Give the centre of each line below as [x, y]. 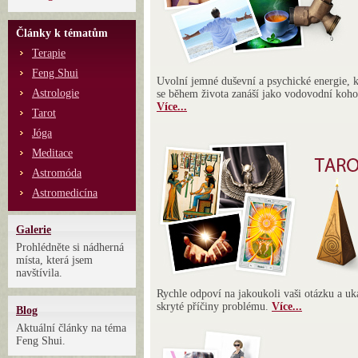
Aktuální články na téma [71, 328]
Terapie [49, 53]
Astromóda [57, 173]
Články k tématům [62, 33]
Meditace [52, 153]
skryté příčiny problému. [214, 306]
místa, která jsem [54, 260]
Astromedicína [65, 193]
